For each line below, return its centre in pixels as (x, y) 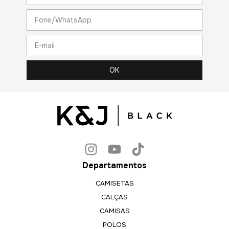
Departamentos (114, 166)
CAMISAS (114, 211)
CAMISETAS (114, 184)
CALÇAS (114, 197)
